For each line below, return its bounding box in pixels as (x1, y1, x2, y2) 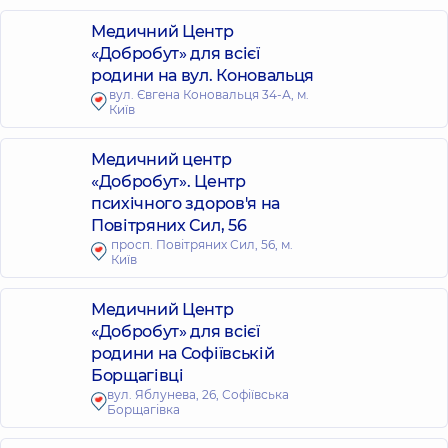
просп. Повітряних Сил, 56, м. (110, 237, 293, 252)
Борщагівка (107, 402, 181, 417)
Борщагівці (91, 366, 184, 385)
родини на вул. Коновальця (91, 66, 314, 85)
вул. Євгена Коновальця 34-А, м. (109, 87, 310, 102)
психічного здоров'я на (91, 194, 280, 213)
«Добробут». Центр (91, 172, 246, 191)
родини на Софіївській (91, 344, 275, 363)
